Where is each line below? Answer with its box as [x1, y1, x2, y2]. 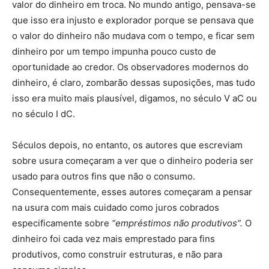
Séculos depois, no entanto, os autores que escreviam [12, 139, 243, 151]
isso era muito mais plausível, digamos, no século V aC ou [12, 92, 257, 104]
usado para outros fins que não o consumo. [12, 170, 195, 182]
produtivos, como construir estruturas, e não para [12, 248, 222, 260]
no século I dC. [12, 107, 75, 119]
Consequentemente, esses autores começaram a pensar [12, 186, 252, 198]
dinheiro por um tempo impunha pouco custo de [12, 45, 216, 57]
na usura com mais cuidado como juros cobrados [12, 201, 219, 213]
